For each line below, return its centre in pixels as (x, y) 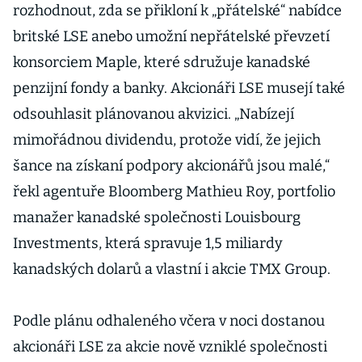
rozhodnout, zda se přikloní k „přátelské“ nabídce (177, 11)
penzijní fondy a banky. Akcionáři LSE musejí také (179, 88)
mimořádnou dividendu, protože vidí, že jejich (167, 140)
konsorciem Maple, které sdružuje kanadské (162, 62)
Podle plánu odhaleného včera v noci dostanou (169, 321)
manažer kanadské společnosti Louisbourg (157, 217)
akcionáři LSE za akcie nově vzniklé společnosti (170, 347)
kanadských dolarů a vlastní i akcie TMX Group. (172, 269)
